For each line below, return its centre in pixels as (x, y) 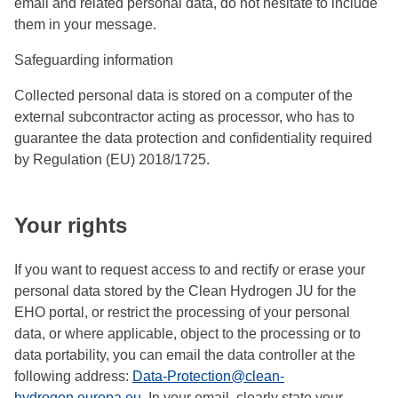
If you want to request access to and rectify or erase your (190, 269)
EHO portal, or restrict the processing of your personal (182, 312)
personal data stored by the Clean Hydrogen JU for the (185, 291)
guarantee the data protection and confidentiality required (193, 139)
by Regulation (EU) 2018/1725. (114, 160)
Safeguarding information (94, 60)
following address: (73, 376)
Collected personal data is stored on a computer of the (183, 96)
